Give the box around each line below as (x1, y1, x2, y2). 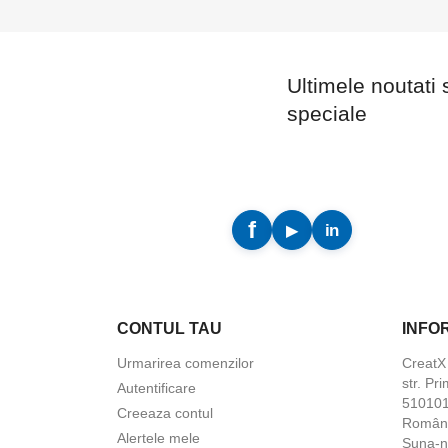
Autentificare (117, 380, 196, 397)
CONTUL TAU (117, 320, 222, 338)
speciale (287, 102, 367, 126)
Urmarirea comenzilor (117, 355, 254, 372)
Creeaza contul (117, 405, 213, 422)
